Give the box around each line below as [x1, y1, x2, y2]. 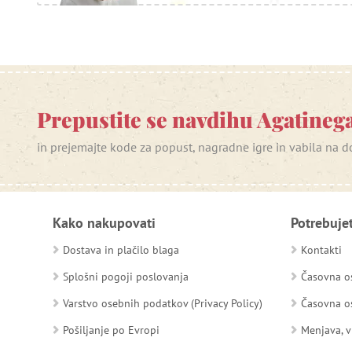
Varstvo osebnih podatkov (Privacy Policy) [63, 295, 262, 310]
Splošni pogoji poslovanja [63, 269, 189, 284]
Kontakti [300, 242, 342, 257]
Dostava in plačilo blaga [63, 242, 179, 257]
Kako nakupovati [53, 213, 156, 232]
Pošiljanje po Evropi [63, 322, 159, 337]
